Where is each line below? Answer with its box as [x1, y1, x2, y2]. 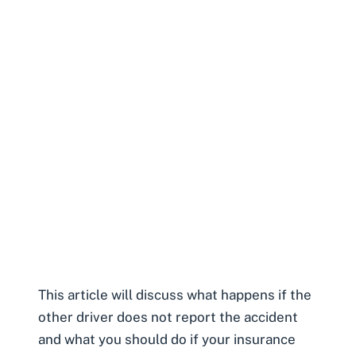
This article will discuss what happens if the [38, 286, 311, 303]
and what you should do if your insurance [38, 331, 296, 347]
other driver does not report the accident [38, 308, 298, 325]
